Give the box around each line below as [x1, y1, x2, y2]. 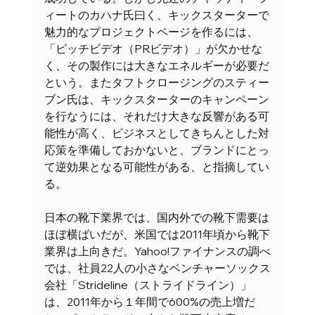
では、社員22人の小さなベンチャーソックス [44, 261, 271, 275]
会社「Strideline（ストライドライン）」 [44, 278, 252, 292]
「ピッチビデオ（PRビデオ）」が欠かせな [44, 41, 262, 56]
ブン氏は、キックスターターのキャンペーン [44, 92, 269, 106]
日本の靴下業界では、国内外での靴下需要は [44, 210, 269, 224]
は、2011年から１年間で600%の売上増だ [44, 295, 255, 309]
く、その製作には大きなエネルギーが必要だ [44, 58, 269, 72]
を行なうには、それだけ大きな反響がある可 [44, 109, 269, 123]
